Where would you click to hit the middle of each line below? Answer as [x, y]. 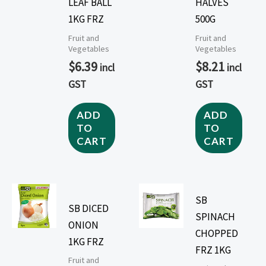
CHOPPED [217, 233]
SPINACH [216, 216]
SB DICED [89, 208]
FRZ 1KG [213, 250]
